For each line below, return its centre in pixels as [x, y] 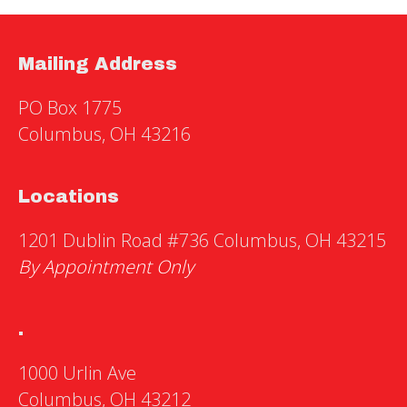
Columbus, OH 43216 [104, 134]
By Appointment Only [106, 267]
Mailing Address [98, 64]
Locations [69, 196]
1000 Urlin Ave [77, 373]
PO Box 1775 [70, 108]
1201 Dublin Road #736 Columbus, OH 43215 [202, 240]
